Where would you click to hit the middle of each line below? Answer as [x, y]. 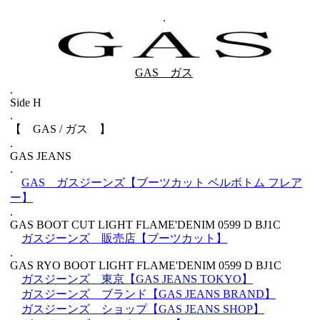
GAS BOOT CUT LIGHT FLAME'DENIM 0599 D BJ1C [145, 225]
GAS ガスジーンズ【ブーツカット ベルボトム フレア [162, 182]
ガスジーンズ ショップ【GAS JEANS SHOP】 [143, 309]
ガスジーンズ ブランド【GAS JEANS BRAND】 [149, 294]
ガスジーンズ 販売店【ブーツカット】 [124, 238]
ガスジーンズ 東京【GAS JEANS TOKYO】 [137, 279]
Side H [26, 102]
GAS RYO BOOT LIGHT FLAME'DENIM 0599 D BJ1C [146, 265]
